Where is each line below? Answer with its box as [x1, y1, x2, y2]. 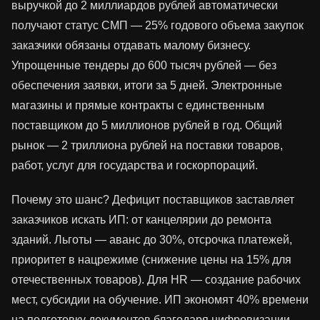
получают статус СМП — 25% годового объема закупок [11, 19, 304, 32]
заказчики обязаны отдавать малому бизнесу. [11, 39, 251, 52]
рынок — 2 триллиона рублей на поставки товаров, [11, 139, 283, 152]
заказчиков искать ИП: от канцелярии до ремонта [11, 214, 271, 226]
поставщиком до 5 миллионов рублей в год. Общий [11, 119, 282, 132]
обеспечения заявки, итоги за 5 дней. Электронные [11, 79, 282, 92]
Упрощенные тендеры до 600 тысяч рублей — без [11, 59, 276, 72]
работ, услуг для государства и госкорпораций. [11, 159, 258, 172]
